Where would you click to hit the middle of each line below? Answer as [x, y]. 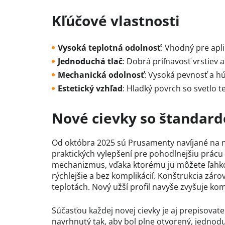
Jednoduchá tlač [90, 62]
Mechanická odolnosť [101, 75]
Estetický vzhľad [90, 89]
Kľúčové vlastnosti [116, 21]
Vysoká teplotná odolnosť [109, 48]
